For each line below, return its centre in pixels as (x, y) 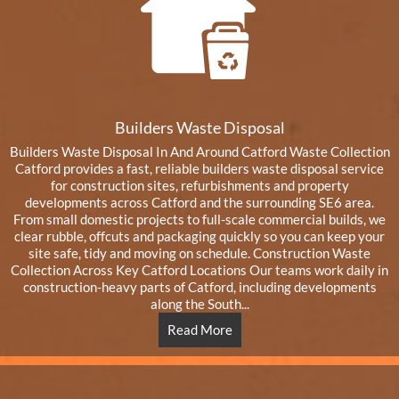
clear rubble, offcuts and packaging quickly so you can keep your (199, 236)
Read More (199, 330)
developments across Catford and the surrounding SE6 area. (199, 202)
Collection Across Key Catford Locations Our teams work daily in (199, 270)
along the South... (199, 304)
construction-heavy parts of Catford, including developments (199, 287)
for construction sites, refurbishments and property (199, 185)
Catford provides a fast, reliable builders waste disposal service (199, 168)
